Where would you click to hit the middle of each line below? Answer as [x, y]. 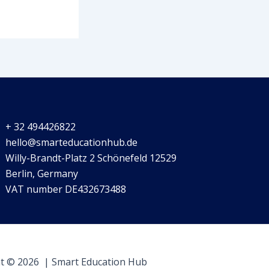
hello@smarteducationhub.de [72, 143]
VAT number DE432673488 [66, 189]
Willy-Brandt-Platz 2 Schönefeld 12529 [91, 158]
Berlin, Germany [42, 174]
